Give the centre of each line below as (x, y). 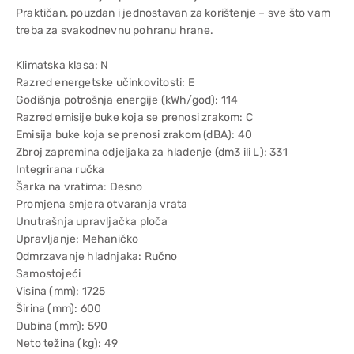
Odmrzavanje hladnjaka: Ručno (97, 256)
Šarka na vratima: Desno (79, 187)
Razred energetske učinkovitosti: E (105, 83)
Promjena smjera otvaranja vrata (102, 204)
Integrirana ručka (60, 169)
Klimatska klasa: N (62, 65)
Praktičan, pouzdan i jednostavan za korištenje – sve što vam (173, 13)
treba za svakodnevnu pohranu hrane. (115, 30)
